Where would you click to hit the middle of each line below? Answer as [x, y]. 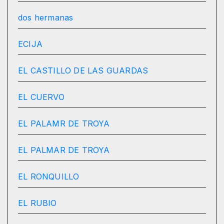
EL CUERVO [41, 97]
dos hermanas [46, 18]
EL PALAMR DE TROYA [64, 124]
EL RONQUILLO [49, 177]
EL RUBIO [37, 203]
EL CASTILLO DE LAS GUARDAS [83, 71]
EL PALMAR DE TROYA [64, 150]
